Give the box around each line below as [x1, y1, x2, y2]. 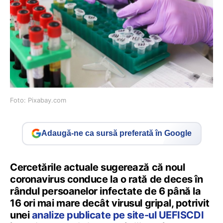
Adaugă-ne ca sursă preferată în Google [41, 129, 192, 138]
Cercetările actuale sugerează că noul [10, 161, 185, 173]
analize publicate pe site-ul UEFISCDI [31, 209, 204, 221]
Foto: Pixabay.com [10, 96, 66, 104]
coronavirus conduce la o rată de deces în [10, 173, 203, 185]
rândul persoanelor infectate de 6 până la [10, 185, 201, 197]
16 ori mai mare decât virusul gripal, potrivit [10, 197, 210, 209]
